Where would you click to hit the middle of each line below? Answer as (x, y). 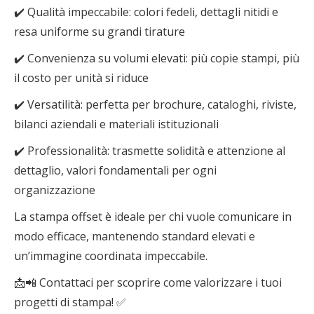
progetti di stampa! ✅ (70, 302)
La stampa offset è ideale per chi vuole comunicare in (153, 217)
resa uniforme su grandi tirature (100, 32)
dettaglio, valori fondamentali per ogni (115, 170)
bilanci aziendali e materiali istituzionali (116, 124)
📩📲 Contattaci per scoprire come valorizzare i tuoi (148, 282)
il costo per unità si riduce (81, 78)
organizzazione (55, 190)
